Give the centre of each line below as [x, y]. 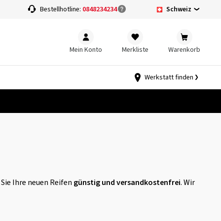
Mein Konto [86, 50]
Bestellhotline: [61, 9]
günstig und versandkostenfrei [127, 183]
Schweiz [179, 9]
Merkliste [135, 50]
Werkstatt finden [169, 77]
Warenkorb [184, 50]
